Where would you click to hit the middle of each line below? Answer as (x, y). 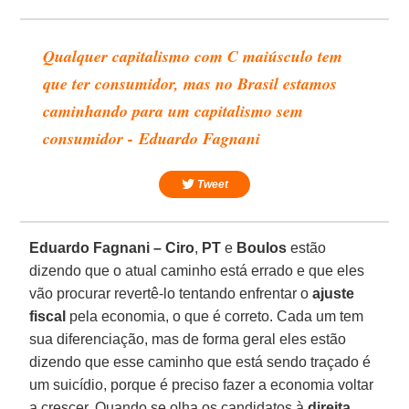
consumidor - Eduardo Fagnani (152, 138)
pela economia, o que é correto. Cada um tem (215, 316)
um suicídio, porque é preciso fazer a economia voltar (202, 384)
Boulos (262, 247)
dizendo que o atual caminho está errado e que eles (197, 270)
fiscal (48, 316)
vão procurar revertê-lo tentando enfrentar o (171, 293)
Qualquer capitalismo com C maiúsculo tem (193, 56)
